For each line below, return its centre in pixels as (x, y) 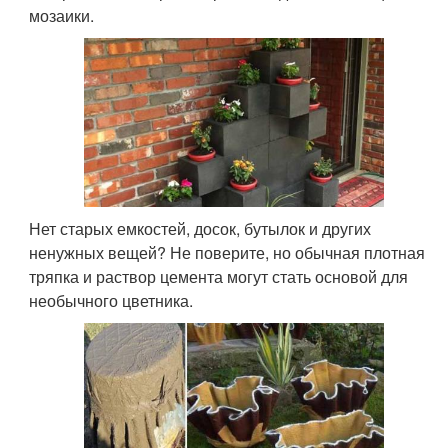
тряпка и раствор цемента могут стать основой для (219, 276)
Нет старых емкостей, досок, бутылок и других (200, 228)
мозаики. (62, 16)
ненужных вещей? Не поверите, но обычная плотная (227, 252)
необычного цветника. (111, 300)
